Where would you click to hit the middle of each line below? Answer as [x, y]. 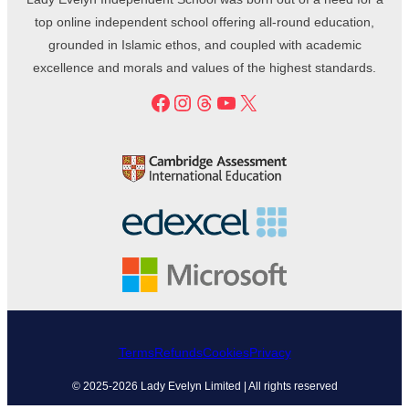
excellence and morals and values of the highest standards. [204, 68]
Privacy [270, 353]
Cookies [225, 353]
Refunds [178, 353]
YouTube [257, 101]
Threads [232, 101]
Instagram [219, 101]
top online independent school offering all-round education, [204, 22]
